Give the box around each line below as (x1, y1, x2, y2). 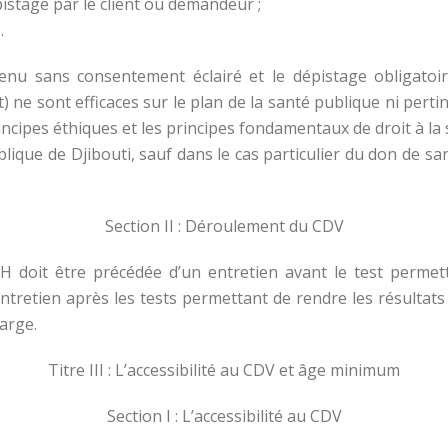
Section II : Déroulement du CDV (104, 214, 344, 237)
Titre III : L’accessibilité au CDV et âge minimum (48, 358, 400, 381)
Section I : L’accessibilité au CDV (106, 404, 342, 427)
